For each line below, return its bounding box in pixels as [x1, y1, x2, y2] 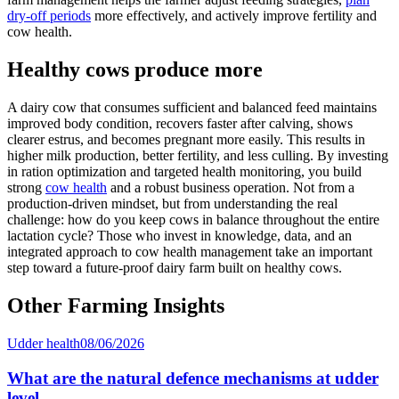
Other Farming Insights [7, 294, 224, 318]
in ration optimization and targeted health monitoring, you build [7, 164, 362, 180]
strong [7, 180, 45, 196]
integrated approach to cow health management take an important [7, 244, 372, 260]
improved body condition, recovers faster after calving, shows [7, 116, 353, 132]
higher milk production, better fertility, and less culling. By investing [7, 148, 388, 164]
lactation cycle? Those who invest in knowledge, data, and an [7, 228, 352, 244]
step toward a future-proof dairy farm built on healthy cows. [7, 260, 342, 276]
